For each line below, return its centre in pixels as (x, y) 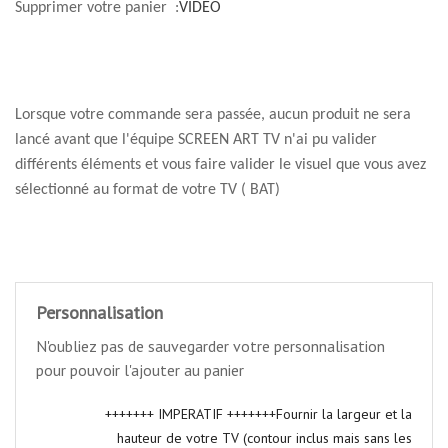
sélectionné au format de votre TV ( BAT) (147, 189)
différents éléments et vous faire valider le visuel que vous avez (220, 164)
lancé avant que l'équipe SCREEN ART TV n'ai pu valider (196, 139)
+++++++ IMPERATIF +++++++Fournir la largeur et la (258, 413)
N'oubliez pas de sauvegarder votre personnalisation (210, 345)
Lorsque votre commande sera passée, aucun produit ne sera (213, 114)
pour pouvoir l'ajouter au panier (140, 369)
